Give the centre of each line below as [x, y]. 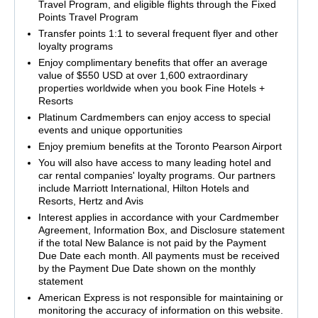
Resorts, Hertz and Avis [91, 201]
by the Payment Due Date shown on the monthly [147, 269]
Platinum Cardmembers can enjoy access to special [154, 117]
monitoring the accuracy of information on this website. [160, 311]
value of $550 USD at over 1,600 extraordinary [143, 76]
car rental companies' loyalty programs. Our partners [157, 176]
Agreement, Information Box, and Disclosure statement [161, 230]
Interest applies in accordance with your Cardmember [158, 218]
